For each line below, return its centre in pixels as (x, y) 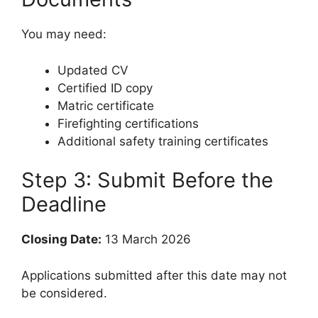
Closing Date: (61, 240)
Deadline (64, 204)
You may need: (64, 34)
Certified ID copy (105, 88)
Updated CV (93, 70)
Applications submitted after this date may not (154, 275)
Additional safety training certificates (163, 141)
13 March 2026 (146, 240)
